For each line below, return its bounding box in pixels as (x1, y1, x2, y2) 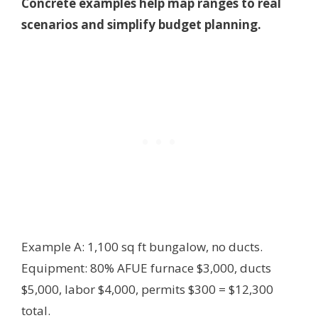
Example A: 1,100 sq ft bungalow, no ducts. (21, 238, 263, 256)
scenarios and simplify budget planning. (21, 16, 261, 33)
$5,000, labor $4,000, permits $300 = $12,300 (21, 281, 273, 298)
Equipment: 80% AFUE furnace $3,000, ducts (21, 260, 271, 277)
